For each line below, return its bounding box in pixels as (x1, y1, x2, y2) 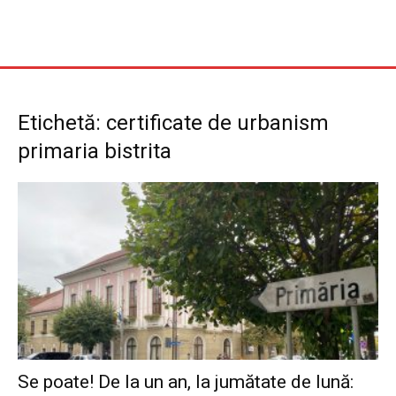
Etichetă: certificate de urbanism (18, 110, 329, 135)
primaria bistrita (18, 139, 171, 164)
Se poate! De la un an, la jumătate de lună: (18, 371, 354, 393)
